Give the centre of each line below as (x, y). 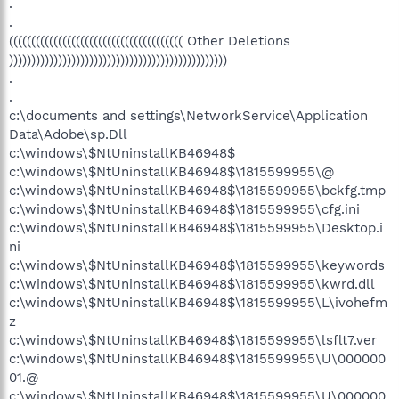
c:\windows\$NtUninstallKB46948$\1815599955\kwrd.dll (192, 284)
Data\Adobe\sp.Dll (68, 134)
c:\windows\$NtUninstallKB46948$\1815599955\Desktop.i (196, 228)
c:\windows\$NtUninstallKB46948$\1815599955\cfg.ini (184, 209)
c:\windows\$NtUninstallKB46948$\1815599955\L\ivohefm (198, 302)
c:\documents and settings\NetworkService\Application (188, 115)
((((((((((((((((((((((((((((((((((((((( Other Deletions (150, 41)
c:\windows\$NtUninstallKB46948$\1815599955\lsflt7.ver (193, 340)
